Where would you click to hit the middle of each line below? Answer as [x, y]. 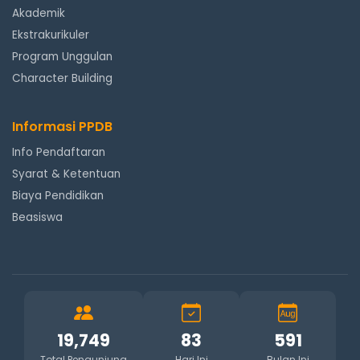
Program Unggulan [62, 57]
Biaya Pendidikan [58, 196]
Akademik [39, 13]
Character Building [62, 78]
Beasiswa [37, 217]
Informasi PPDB [62, 127]
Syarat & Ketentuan [66, 174]
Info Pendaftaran [59, 152]
